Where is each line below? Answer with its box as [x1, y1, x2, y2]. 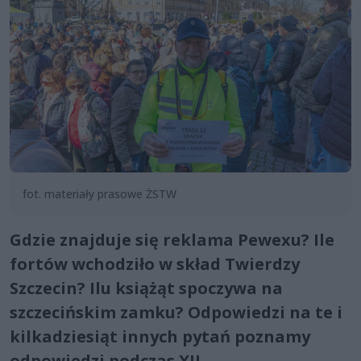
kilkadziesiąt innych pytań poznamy [10, 325, 310, 347]
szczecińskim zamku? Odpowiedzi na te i [10, 301, 342, 323]
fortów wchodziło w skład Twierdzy [10, 252, 300, 275]
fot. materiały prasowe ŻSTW [23, 185, 176, 201]
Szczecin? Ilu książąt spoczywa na [10, 276, 283, 299]
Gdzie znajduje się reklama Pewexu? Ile [10, 228, 334, 251]
